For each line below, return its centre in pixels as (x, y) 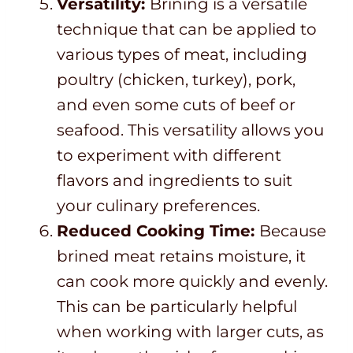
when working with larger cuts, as (190, 332)
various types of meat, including (182, 55)
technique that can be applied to (187, 30)
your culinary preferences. (158, 206)
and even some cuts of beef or (176, 105)
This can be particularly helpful (177, 307)
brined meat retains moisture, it (181, 256)
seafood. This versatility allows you (190, 130)
